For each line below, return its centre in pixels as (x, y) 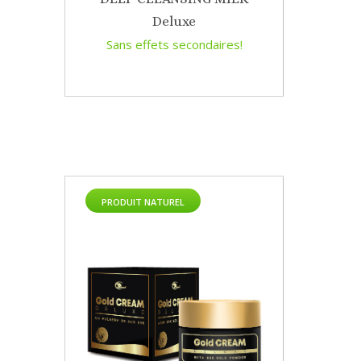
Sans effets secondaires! (174, 45)
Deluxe (174, 22)
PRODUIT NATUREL (143, 202)
